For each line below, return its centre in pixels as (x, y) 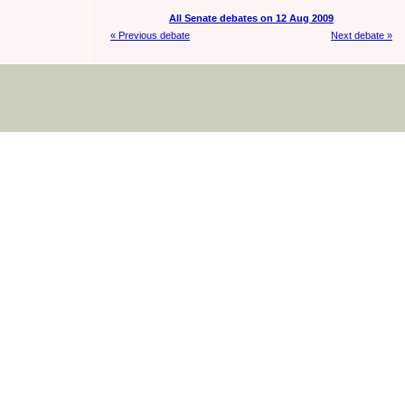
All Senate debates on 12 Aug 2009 (251, 18)
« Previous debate (150, 36)
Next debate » (362, 36)
